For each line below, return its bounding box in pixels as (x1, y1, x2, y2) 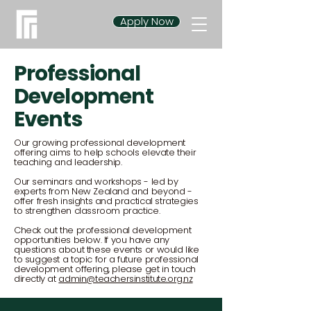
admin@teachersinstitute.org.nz (58, 272, 193, 285)
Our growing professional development (14, 136, 185, 149)
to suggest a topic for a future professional (14, 253, 199, 266)
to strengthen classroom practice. (14, 204, 160, 217)
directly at (14, 272, 59, 285)
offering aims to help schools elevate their (14, 146, 196, 159)
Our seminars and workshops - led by (14, 175, 178, 188)
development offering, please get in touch (14, 262, 196, 276)
